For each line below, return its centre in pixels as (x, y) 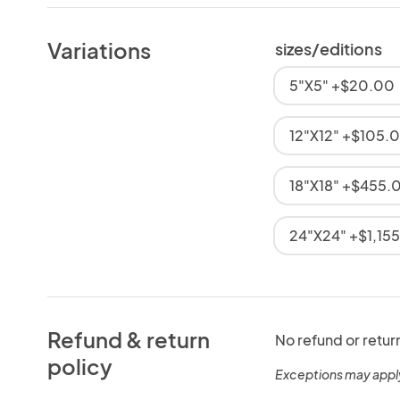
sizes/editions (328, 48)
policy (80, 366)
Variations (100, 50)
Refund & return (129, 339)
